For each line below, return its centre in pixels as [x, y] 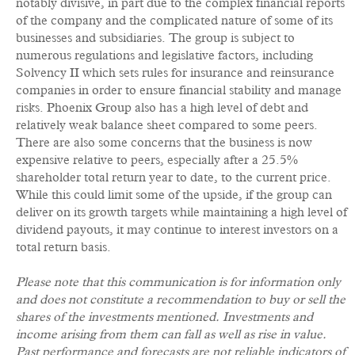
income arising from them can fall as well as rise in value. [171, 334]
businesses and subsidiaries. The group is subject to [155, 38]
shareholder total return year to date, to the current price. [174, 177]
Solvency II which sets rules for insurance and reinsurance [175, 73]
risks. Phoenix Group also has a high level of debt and [162, 108]
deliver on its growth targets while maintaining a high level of [181, 212]
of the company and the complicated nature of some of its [174, 21]
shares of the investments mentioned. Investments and [164, 317]
